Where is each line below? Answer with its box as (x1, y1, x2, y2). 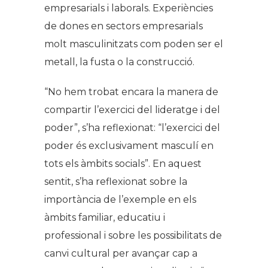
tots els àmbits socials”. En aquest (44, 158, 202, 169)
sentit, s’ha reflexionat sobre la (44, 176, 187, 187)
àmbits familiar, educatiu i (44, 212, 165, 223)
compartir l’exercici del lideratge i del (44, 104, 220, 115)
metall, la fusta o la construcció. (44, 56, 194, 68)
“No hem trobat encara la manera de (44, 86, 218, 98)
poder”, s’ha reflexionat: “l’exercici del (44, 122, 220, 133)
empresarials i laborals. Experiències (44, 2, 213, 14)
